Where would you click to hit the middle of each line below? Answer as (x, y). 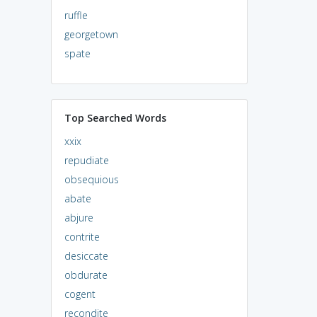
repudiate (86, 160)
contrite (82, 236)
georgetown (91, 34)
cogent (80, 294)
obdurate (86, 275)
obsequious (91, 179)
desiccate (86, 255)
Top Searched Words (115, 117)
